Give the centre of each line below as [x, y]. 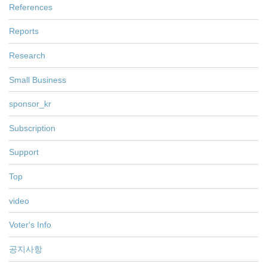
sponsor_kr [30, 104]
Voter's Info [30, 225]
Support [24, 152]
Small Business [38, 80]
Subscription [32, 128]
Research [27, 55]
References [31, 7]
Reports [24, 31]
